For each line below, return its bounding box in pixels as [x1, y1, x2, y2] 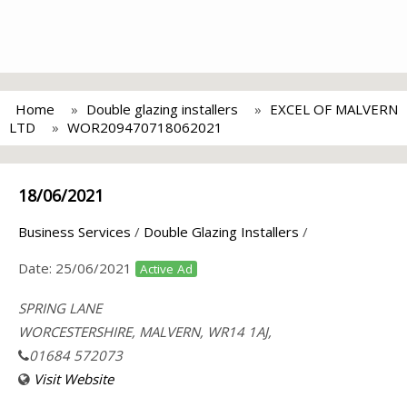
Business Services [18, 223, 131, 241]
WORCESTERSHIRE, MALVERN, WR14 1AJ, [18, 323, 272, 341]
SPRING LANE [18, 299, 102, 317]
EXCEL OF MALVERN [270, 100, 398, 118]
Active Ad [140, 261, 193, 277]
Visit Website [34, 370, 114, 388]
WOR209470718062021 [67, 118, 223, 136]
